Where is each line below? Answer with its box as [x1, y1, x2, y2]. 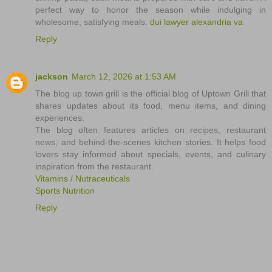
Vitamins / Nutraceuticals [35, 173, 130, 183]
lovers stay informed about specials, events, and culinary [35, 149, 266, 159]
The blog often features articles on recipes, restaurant [35, 124, 266, 135]
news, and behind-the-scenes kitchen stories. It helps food [35, 137, 266, 147]
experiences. [35, 112, 84, 123]
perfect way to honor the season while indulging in [35, 4, 266, 15]
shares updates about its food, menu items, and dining [35, 100, 266, 110]
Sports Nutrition [35, 185, 95, 195]
